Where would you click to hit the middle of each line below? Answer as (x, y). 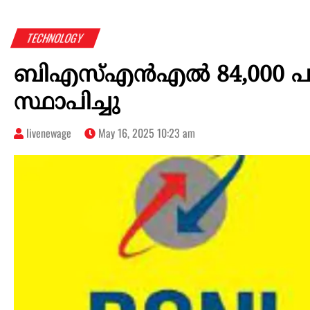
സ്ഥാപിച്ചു (66, 104)
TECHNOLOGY (55, 38)
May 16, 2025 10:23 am (145, 133)
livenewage (49, 133)
